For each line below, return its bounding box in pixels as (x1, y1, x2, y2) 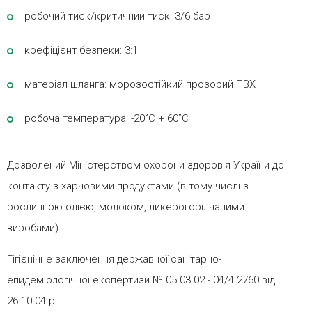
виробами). (7, 221, 61, 235)
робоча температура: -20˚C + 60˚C (24, 112, 189, 125)
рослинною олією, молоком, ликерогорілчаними (7, 201, 244, 214)
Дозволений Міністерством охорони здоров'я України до (7, 159, 284, 172)
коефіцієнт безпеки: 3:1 (24, 44, 138, 57)
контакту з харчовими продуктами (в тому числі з (7, 180, 249, 193)
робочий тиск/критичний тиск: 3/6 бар (24, 10, 210, 23)
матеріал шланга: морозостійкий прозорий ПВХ (24, 78, 256, 91)
